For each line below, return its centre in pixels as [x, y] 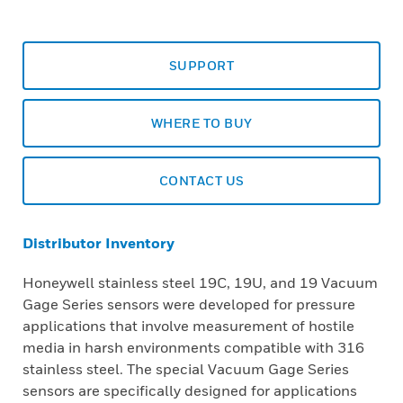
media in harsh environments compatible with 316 [193, 347]
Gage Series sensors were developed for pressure [189, 304]
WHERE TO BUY [201, 123]
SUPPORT [201, 65]
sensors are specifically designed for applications [190, 390]
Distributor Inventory [99, 243]
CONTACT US [201, 180]
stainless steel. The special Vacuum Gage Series [186, 369]
